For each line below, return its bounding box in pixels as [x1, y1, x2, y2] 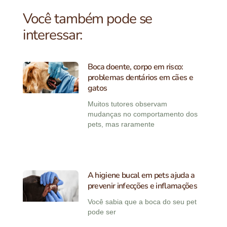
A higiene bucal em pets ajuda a [87, 170, 195, 181]
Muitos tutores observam [87, 100, 167, 108]
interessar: [22, 25, 83, 45]
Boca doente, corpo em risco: [87, 61, 183, 73]
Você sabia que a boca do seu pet [87, 198, 197, 206]
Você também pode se [22, 9, 153, 28]
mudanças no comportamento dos [87, 110, 198, 119]
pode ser [87, 208, 116, 216]
